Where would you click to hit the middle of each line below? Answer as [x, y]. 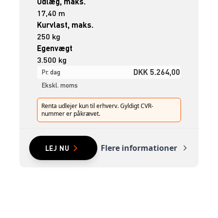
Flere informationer [139, 148]
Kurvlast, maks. [65, 25]
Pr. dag [51, 72]
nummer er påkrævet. [71, 114]
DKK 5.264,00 [157, 72]
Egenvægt [55, 48]
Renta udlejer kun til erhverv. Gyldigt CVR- [98, 106]
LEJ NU [57, 148]
